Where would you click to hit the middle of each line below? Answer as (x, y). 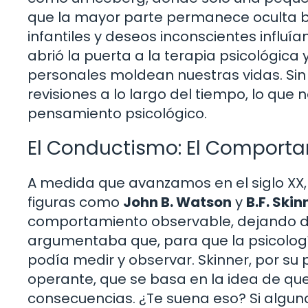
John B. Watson (177, 202)
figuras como (75, 202)
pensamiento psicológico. (117, 113)
